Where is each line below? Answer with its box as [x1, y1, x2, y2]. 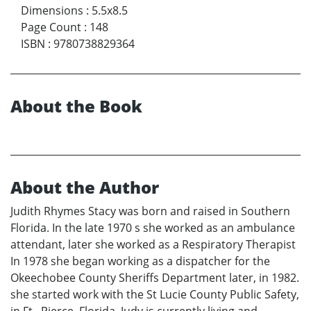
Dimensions [21, 3, 83, 19]
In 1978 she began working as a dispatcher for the [10, 253, 270, 269]
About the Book [10, 94, 142, 118]
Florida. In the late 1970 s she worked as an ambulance [10, 220, 295, 236]
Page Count [21, 19, 81, 35]
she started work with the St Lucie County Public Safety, [10, 287, 299, 303]
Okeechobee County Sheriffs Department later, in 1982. [10, 270, 299, 286]
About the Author [10, 176, 159, 199]
